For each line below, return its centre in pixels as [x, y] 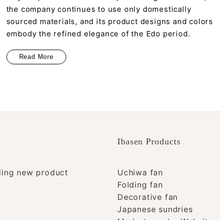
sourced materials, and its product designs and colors [110, 22]
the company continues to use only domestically [99, 9]
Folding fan [140, 185]
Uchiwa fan [140, 173]
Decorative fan [148, 197]
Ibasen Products [149, 142]
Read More [36, 57]
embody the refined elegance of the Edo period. [98, 34]
